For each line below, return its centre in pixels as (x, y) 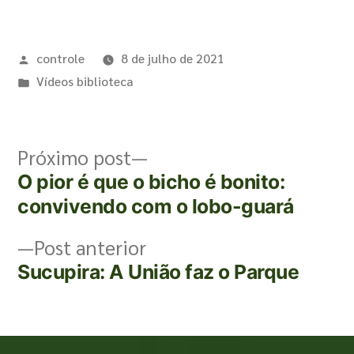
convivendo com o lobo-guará (156, 206)
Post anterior (90, 247)
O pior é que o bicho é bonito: (151, 182)
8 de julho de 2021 (172, 58)
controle (60, 58)
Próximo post (74, 157)
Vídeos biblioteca (85, 81)
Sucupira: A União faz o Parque (158, 272)
